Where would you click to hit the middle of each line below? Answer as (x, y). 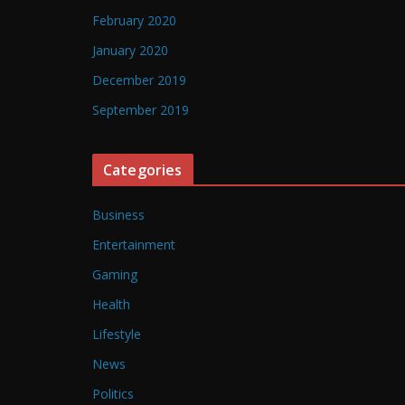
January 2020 (130, 51)
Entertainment (134, 245)
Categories (143, 170)
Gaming (115, 275)
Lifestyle (117, 334)
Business (118, 215)
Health (111, 305)
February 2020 (134, 21)
